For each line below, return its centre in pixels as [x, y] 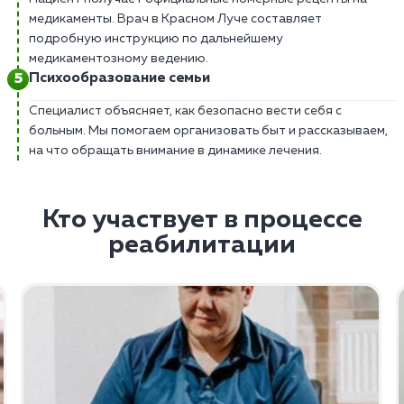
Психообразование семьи [119, 78]
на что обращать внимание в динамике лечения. [175, 150]
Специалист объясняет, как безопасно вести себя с [185, 110]
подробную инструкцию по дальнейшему [156, 38]
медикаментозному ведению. [119, 58]
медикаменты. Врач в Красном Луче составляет [175, 18]
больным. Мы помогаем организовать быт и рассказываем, [208, 130]
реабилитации [202, 245]
